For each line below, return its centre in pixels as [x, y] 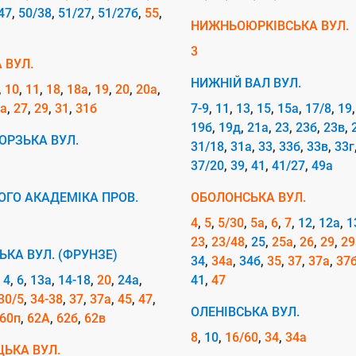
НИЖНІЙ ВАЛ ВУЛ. [246, 83]
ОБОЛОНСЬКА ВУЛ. [248, 197]
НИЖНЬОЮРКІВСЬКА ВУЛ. [270, 26]
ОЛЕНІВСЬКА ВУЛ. [245, 312]
